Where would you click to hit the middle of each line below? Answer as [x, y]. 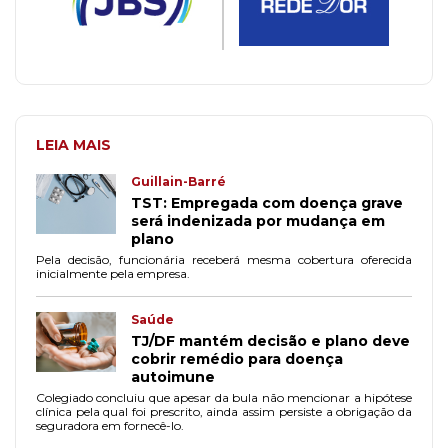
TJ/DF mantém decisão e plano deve [270, 340]
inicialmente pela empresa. [113, 273]
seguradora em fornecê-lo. [110, 425]
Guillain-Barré [178, 181]
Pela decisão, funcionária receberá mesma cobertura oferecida [224, 259]
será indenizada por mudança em [258, 220]
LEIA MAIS [73, 144]
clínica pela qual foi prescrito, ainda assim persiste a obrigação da [224, 411]
